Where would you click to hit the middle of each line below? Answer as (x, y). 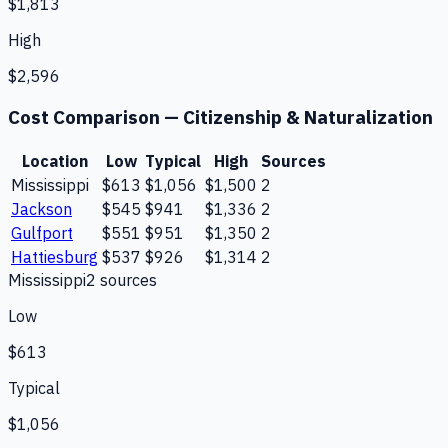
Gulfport (42, 232)
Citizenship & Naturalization (308, 116)
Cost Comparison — (95, 116)
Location (54, 160)
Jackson (41, 208)
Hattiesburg (54, 256)
